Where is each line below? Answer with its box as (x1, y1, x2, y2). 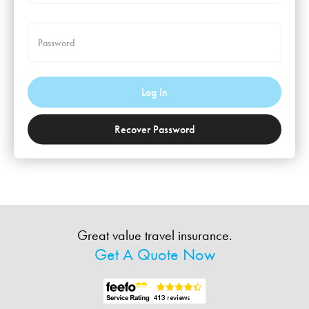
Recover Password (114, 121, 195, 137)
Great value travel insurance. (77, 226, 232, 244)
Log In (141, 84, 168, 99)
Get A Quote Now (94, 243, 215, 265)
